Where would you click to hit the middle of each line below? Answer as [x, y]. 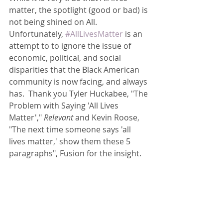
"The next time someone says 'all [71, 129]
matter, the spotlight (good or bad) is [79, 10]
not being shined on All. [55, 22]
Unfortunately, [37, 34]
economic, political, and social [66, 58]
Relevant [57, 117]
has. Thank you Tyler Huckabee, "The [79, 94]
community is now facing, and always [79, 82]
